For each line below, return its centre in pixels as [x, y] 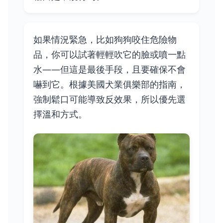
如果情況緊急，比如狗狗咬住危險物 [105, 40]
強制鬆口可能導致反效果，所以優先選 [110, 99]
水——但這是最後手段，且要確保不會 [110, 69]
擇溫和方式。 [60, 114]
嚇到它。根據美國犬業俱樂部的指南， [110, 84]
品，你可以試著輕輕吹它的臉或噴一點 [110, 55]
